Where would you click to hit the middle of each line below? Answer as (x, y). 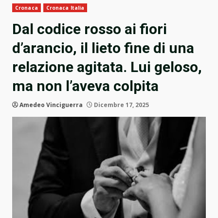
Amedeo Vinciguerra (51, 105)
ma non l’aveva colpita (85, 86)
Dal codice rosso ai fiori (90, 29)
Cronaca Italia (65, 8)
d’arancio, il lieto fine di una (103, 48)
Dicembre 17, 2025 (121, 105)
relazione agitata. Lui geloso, (107, 67)
